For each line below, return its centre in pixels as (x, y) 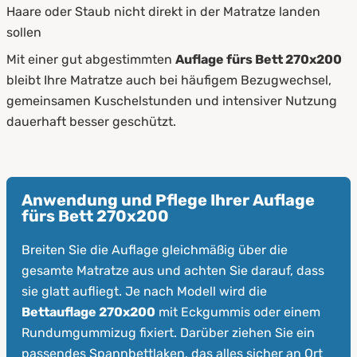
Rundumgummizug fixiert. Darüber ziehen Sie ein (168, 333)
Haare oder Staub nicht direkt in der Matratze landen (163, 11)
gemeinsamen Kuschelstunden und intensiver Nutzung (172, 100)
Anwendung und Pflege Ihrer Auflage (168, 200)
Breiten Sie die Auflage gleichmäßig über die (154, 250)
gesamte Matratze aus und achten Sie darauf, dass (173, 271)
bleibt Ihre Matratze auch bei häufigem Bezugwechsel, (169, 80)
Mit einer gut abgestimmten (91, 59)
